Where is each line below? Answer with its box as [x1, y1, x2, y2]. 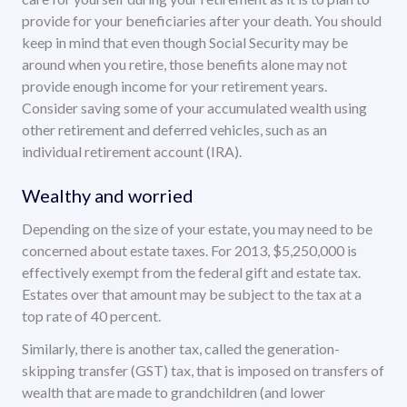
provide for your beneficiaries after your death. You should [22, 12, 382, 30]
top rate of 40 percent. [22, 307, 161, 325]
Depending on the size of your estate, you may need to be [22, 220, 372, 238]
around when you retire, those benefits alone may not [22, 55, 347, 74]
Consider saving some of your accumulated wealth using [22, 99, 367, 117]
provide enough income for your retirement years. [22, 77, 327, 95]
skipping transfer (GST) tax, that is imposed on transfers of [22, 362, 384, 380]
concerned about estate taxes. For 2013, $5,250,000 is [22, 242, 357, 260]
